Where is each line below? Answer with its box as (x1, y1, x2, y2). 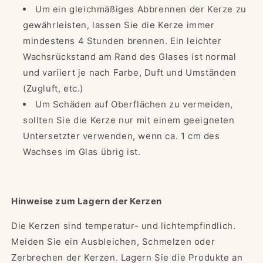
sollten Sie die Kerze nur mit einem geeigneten (23, 114, 235, 126)
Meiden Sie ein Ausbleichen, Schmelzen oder (11, 236, 215, 248)
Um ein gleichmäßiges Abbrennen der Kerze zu (35, 4, 247, 15)
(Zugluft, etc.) (23, 83, 83, 95)
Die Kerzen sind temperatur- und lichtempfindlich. (11, 220, 236, 232)
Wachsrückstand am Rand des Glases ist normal (23, 51, 237, 63)
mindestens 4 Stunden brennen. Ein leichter (23, 35, 222, 47)
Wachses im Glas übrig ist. (23, 146, 141, 158)
